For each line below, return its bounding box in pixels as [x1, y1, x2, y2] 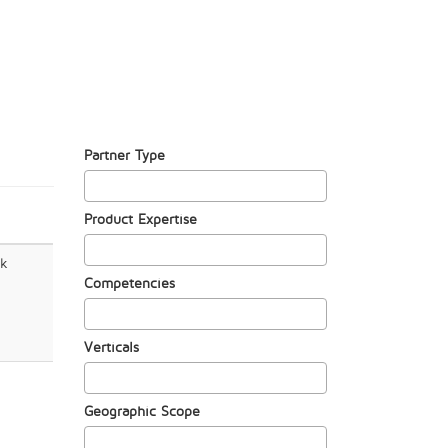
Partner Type [83, 146, 165, 163]
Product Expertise [83, 210, 197, 227]
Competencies [83, 274, 175, 291]
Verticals [83, 338, 139, 355]
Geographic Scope [83, 402, 200, 419]
